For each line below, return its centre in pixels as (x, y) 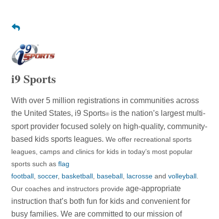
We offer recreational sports (149, 139)
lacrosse (140, 176)
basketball (77, 176)
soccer (48, 176)
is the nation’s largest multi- (157, 113)
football (22, 176)
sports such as (35, 164)
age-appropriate (153, 188)
